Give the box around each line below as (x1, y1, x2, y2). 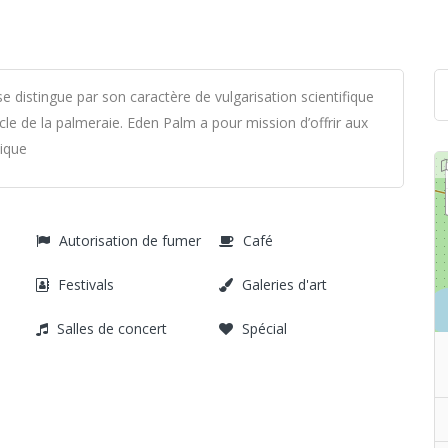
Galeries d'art (241, 275, 327, 294)
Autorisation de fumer (59, 231, 201, 250)
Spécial (241, 319, 287, 338)
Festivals (58, 275, 114, 294)
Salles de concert (57, 319, 167, 338)
